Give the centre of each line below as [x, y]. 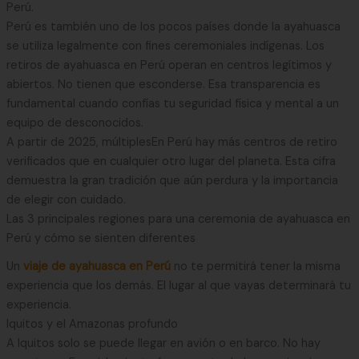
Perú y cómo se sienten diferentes [101, 239]
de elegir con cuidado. [66, 200]
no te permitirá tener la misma [257, 266]
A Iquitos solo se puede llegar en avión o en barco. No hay [163, 343]
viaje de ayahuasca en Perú [98, 266]
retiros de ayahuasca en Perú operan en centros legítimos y [169, 66]
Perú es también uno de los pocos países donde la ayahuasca [173, 27]
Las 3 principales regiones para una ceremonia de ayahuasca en [178, 220]
